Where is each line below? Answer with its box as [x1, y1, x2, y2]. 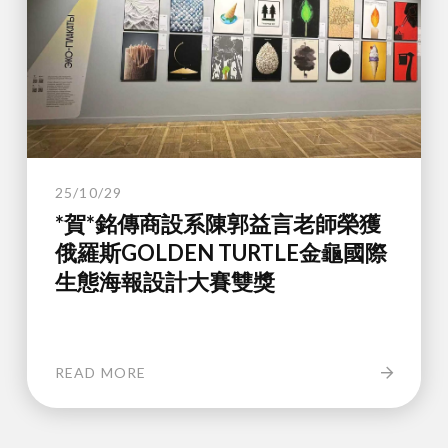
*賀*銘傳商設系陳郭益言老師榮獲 [54, 209, 381, 237]
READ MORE [54, 363, 147, 381]
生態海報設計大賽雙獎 [54, 267, 275, 295]
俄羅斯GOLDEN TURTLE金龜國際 [54, 238, 387, 266]
